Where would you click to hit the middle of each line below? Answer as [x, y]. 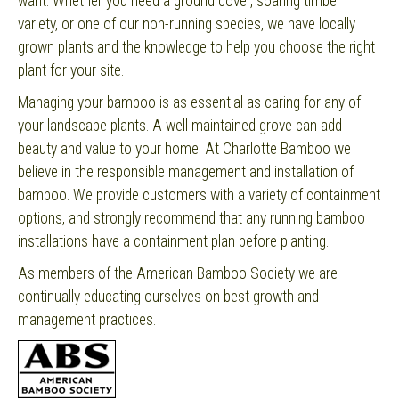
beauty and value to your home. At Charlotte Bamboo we [184, 149]
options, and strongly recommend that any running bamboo [191, 219]
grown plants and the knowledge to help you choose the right [196, 48]
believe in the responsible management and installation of [186, 172]
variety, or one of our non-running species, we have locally [187, 24]
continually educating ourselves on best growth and [168, 297]
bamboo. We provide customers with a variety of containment [199, 195]
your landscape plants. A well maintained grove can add [180, 126]
